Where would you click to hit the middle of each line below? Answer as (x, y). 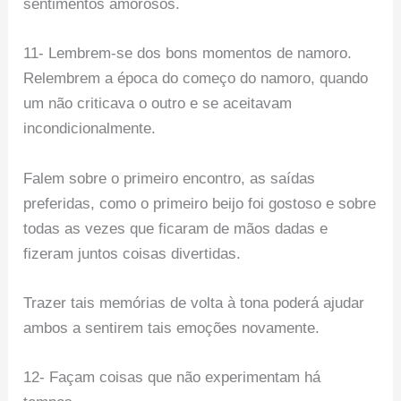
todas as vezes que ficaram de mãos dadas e (176, 228)
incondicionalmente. (90, 129)
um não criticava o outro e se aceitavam (158, 104)
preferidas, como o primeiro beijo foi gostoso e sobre (200, 203)
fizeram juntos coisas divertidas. (132, 253)
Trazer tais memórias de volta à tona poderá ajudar (194, 303)
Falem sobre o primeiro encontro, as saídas (170, 178)
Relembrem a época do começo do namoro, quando (196, 79)
